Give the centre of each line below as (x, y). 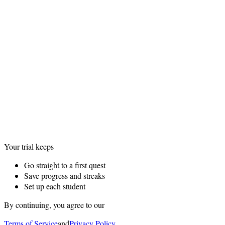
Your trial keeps (29, 146)
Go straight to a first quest (65, 165)
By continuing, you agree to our (54, 204)
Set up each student (55, 186)
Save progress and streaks (65, 175)
